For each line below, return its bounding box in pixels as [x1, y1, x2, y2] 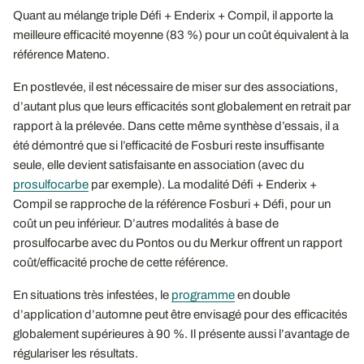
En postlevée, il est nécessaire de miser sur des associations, [13, 80, 338, 93]
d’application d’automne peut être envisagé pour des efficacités [13, 307, 348, 321]
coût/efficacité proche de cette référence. [13, 255, 228, 269]
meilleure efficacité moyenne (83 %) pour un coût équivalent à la [13, 28, 349, 41]
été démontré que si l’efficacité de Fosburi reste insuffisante [13, 138, 324, 152]
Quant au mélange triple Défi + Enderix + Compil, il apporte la [13, 8, 333, 22]
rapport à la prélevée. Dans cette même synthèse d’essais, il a [13, 119, 339, 132]
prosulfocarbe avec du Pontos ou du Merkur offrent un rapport [13, 236, 342, 249]
